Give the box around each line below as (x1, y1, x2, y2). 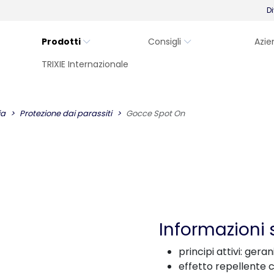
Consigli (148, 35, 181, 48)
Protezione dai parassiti (20, 108, 112, 119)
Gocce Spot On (126, 108, 185, 119)
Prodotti (42, 35, 81, 48)
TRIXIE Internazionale (42, 58, 128, 70)
